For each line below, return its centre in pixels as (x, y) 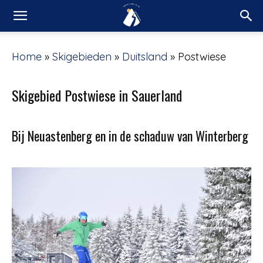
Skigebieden (82, 57)
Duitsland (145, 57)
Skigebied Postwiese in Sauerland (97, 95)
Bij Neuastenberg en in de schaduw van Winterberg (130, 136)
